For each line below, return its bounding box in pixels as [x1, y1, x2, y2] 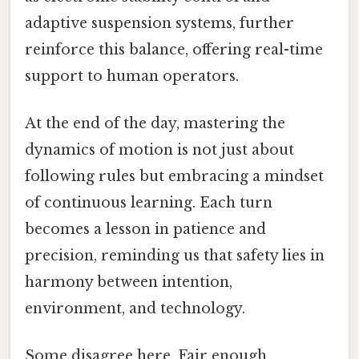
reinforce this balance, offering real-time [25, 40, 323, 58]
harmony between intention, [25, 273, 232, 292]
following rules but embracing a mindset [25, 167, 324, 186]
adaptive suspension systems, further [25, 14, 294, 32]
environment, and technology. [25, 300, 245, 318]
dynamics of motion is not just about [25, 141, 294, 159]
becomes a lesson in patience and [25, 220, 266, 239]
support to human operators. [25, 67, 239, 85]
